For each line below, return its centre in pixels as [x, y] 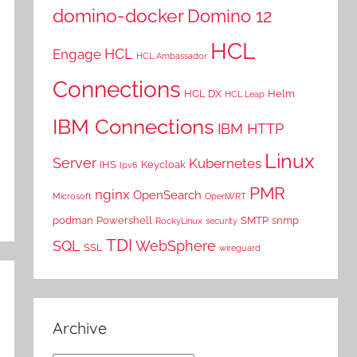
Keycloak [164, 165]
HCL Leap [245, 94]
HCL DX [203, 94]
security [222, 221]
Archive [80, 328]
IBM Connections [134, 127]
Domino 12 [230, 16]
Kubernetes [226, 164]
